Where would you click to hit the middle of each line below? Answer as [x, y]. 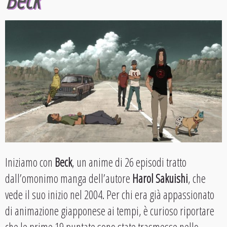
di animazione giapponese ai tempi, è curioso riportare [110, 211]
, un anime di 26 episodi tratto [129, 162]
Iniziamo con [30, 162]
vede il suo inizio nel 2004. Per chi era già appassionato [110, 195]
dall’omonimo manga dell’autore [69, 179]
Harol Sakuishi [160, 179]
